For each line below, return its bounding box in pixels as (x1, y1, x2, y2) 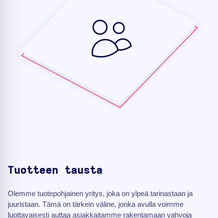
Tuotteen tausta (8, 165, 103, 176)
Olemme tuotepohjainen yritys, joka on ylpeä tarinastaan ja (8, 189, 193, 198)
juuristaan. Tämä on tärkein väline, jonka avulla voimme (8, 200, 183, 209)
